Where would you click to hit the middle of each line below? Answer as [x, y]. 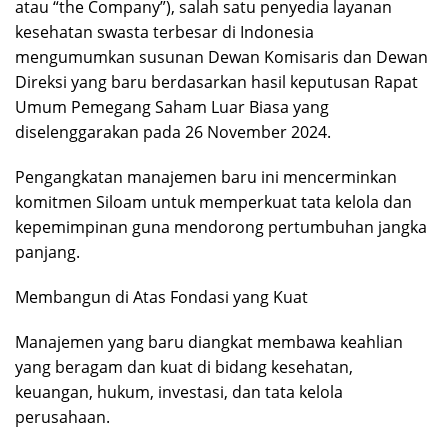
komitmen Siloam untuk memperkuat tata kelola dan [213, 201]
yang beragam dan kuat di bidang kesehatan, [184, 366]
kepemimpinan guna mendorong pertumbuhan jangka [221, 226]
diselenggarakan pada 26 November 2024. [173, 131]
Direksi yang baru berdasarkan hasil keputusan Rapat [216, 81]
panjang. [47, 251]
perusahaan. [62, 416]
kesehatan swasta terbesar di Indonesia [164, 31]
